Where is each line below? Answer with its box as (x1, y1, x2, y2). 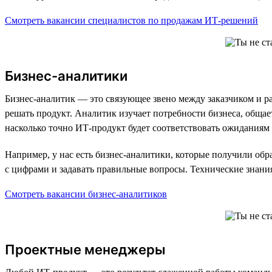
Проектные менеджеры (5, 241, 166, 257)
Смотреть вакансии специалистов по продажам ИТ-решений (5, 15, 258, 25)
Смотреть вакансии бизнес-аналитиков (5, 188, 167, 199)
